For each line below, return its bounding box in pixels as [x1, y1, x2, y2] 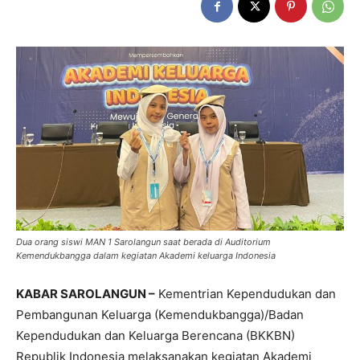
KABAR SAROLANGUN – [16, 286, 155, 302]
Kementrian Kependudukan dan [155, 286, 336, 302]
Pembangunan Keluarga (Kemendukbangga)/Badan [16, 307, 304, 323]
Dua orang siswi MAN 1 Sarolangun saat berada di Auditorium [16, 236, 271, 248]
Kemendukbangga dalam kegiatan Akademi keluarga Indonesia [16, 250, 276, 262]
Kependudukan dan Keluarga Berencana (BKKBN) [16, 328, 295, 344]
